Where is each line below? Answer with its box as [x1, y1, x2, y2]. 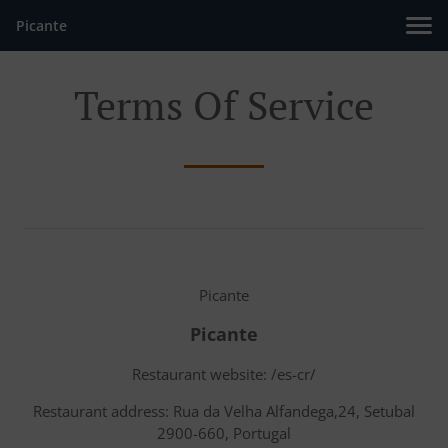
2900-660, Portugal [157, 423, 291, 443]
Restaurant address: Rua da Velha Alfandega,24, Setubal [33, 401, 415, 421]
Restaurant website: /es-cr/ [132, 364, 316, 384]
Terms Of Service [74, 78, 374, 131]
